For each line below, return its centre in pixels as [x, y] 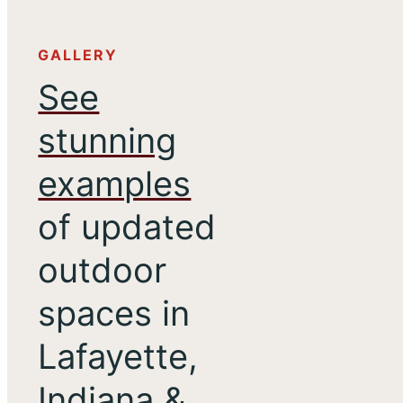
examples [115, 183]
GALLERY [78, 54]
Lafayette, [118, 356]
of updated [127, 226]
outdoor [103, 269]
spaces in [114, 313]
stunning [107, 140]
